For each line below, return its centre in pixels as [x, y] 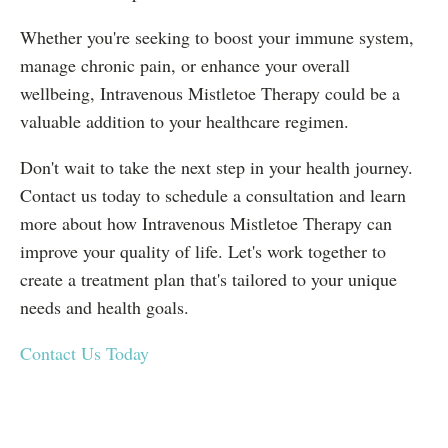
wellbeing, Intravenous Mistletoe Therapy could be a [210, 93]
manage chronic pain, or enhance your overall [185, 65]
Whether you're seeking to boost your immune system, [217, 37]
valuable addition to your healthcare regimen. [184, 121]
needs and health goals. [104, 307]
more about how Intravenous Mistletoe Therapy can [206, 223]
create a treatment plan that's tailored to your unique [208, 279]
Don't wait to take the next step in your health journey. [216, 167]
